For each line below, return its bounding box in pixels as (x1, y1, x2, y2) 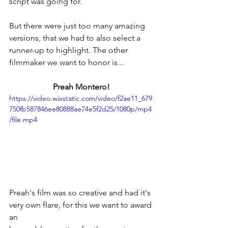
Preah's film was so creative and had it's (9, 187, 153, 197)
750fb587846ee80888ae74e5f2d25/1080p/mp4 (9, 104, 152, 113)
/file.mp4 (9, 115, 37, 124)
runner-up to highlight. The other (9, 45, 132, 55)
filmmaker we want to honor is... (9, 57, 124, 67)
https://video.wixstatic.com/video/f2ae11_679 (9, 93, 152, 103)
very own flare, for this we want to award (9, 199, 154, 210)
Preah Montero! (53, 81, 110, 92)
